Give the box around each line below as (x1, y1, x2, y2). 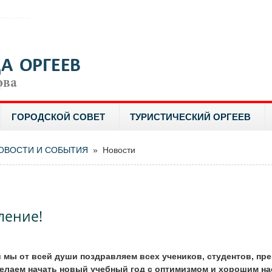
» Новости (88, 145, 135, 155)
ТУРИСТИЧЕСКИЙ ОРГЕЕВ (130, 112, 251, 122)
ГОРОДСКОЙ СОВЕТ (12, 112, 105, 122)
